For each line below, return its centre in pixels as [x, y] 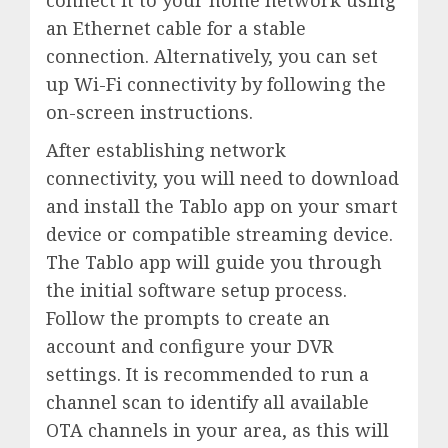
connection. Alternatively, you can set [212, 55]
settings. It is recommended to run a [207, 373]
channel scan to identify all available [207, 401]
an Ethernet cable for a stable [176, 27]
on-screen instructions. [149, 111]
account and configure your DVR [189, 345]
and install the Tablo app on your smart [222, 205]
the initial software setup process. [196, 289]
